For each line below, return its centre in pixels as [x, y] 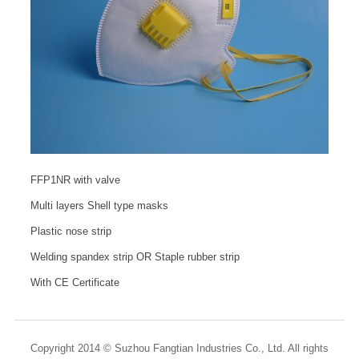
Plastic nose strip [71, 231]
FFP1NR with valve [76, 179]
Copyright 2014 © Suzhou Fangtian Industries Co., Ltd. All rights [179, 348]
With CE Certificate [75, 282]
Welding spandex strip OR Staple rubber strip [135, 256]
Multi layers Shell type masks [100, 205]
